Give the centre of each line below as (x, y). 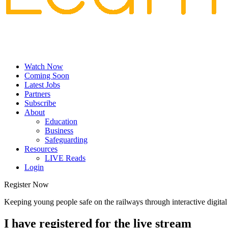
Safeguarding (66, 140)
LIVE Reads (65, 158)
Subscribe (40, 103)
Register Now (26, 184)
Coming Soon (47, 76)
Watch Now (44, 66)
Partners (37, 94)
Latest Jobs (42, 85)
